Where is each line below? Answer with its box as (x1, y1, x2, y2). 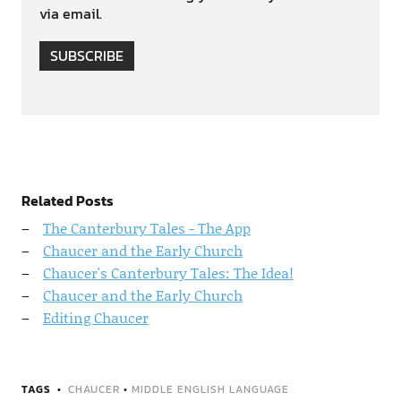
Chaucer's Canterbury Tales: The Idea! (42, 262, 294, 284)
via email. (38, 3, 102, 25)
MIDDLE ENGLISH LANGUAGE (131, 381, 289, 398)
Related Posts (21, 190, 114, 212)
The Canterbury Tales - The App (42, 218, 251, 239)
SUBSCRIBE (49, 45, 124, 67)
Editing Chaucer (42, 307, 149, 328)
